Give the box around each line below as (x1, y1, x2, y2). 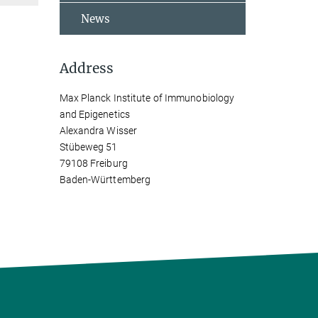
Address (59, 60, 114, 77)
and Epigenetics (59, 109, 130, 120)
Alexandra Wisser (59, 125, 138, 136)
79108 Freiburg (59, 158, 128, 169)
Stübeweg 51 (59, 141, 118, 153)
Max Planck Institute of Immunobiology (59, 92, 235, 104)
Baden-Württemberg (59, 174, 151, 185)
